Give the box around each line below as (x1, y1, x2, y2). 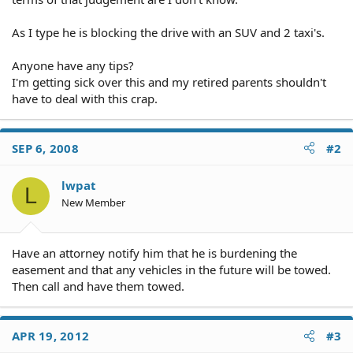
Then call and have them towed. (12, 278, 184, 294)
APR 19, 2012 (12, 328, 89, 344)
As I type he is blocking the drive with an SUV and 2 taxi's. (12, 24, 325, 40)
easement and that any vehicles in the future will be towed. (12, 262, 331, 277)
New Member (61, 195, 125, 210)
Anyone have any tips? (12, 57, 134, 73)
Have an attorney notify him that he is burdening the (12, 245, 297, 261)
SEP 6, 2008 (12, 139, 79, 156)
